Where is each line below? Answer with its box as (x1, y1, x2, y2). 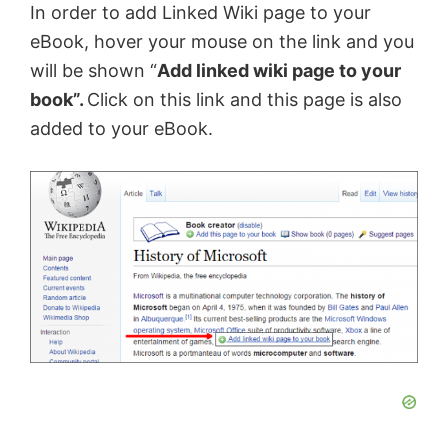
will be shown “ (30, 60, 157, 82)
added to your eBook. (30, 118, 213, 140)
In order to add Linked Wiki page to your (30, 2, 371, 24)
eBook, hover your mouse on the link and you (30, 31, 414, 53)
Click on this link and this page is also (87, 89, 402, 111)
